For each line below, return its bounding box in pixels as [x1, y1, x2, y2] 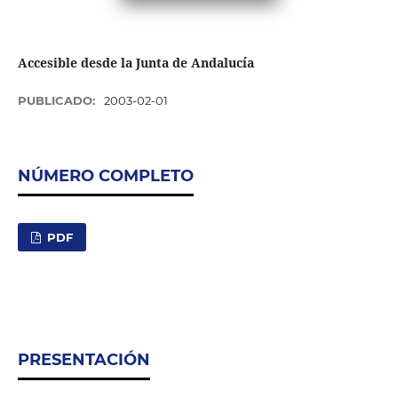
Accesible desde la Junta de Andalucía [17, 53, 254, 71]
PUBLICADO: [17, 92, 99, 107]
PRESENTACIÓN [17, 349, 150, 370]
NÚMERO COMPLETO [17, 165, 194, 186]
